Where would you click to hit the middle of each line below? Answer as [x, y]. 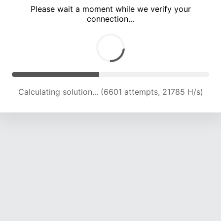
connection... [110, 19]
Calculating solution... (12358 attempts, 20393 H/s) [110, 92]
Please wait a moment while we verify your [110, 9]
